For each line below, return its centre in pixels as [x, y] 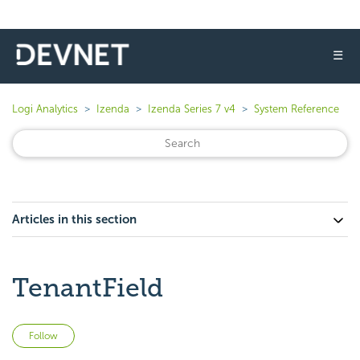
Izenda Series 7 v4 [192, 109]
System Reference [297, 109]
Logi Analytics [45, 109]
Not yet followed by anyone [150, 333]
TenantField [88, 288]
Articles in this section [74, 219]
